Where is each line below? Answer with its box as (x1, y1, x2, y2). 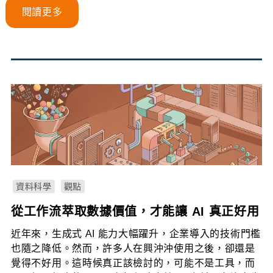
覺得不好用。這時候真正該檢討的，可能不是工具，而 (11, 258, 255, 268)
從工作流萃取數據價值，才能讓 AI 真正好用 (11, 205, 260, 218)
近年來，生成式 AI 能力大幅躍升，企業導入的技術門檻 (11, 229, 261, 239)
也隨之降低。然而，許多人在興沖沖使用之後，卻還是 (11, 243, 255, 253)
